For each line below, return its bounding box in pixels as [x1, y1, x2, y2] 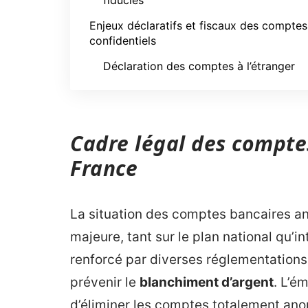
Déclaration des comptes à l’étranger [103, 59, 295, 73]
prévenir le [70, 274, 140, 290]
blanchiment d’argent [140, 274, 274, 290]
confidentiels [89, 34, 156, 47]
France [70, 154, 137, 182]
